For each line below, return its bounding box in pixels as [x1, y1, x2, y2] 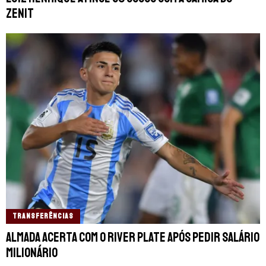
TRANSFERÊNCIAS [12, 211, 74, 221]
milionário [6, 244, 58, 261]
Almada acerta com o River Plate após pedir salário [6, 229, 259, 246]
